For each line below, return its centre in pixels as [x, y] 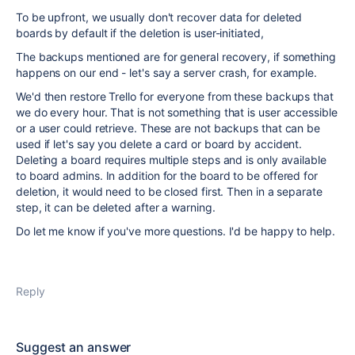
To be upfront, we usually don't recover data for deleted [159, 17]
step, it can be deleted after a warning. [116, 207]
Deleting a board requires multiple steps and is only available [171, 160]
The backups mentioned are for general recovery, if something [176, 57]
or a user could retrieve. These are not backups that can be [168, 128]
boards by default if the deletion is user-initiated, [141, 33]
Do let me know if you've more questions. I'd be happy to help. [176, 231]
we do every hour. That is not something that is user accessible [177, 112]
